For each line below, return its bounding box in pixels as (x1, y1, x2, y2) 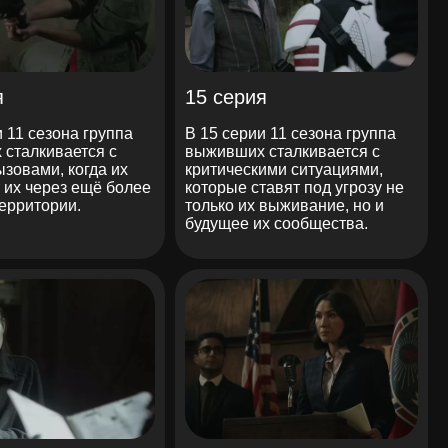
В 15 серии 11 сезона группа (185, 124, 397, 142)
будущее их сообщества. (185, 214, 369, 232)
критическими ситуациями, (185, 160, 384, 178)
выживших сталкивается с (185, 142, 381, 160)
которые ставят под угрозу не (185, 178, 405, 196)
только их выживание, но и (185, 196, 385, 214)
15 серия (185, 85, 268, 108)
